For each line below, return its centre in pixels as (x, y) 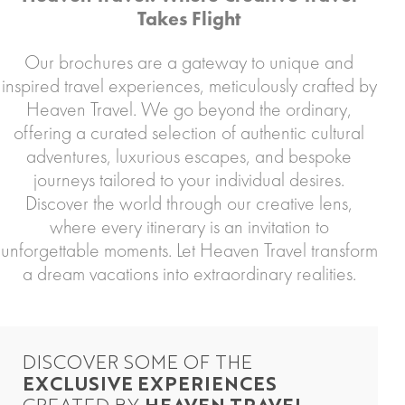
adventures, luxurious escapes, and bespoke (189, 156)
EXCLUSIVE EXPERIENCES (150, 385)
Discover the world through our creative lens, (189, 203)
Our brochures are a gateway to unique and (189, 62)
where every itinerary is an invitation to (189, 226)
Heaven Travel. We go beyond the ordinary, (189, 109)
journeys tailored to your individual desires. (189, 179)
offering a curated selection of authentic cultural (189, 132)
